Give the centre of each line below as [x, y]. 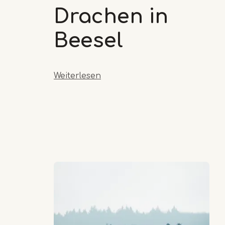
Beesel [88, 40]
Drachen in [111, 16]
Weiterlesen [77, 76]
